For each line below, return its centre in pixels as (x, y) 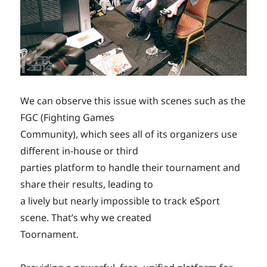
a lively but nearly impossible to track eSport (120, 201)
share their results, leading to (87, 184)
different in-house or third (80, 151)
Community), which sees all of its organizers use (129, 134)
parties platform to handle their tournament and (131, 168)
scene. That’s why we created (86, 218)
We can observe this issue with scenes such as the (133, 101)
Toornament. (50, 235)
